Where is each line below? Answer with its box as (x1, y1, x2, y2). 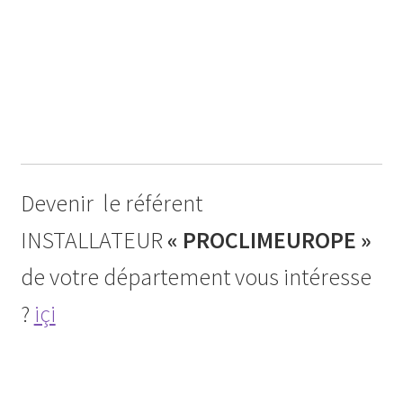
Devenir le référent (20, 188, 202, 218)
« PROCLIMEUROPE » (166, 225, 376, 255)
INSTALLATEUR (20, 225, 167, 255)
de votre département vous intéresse (20, 262, 372, 291)
